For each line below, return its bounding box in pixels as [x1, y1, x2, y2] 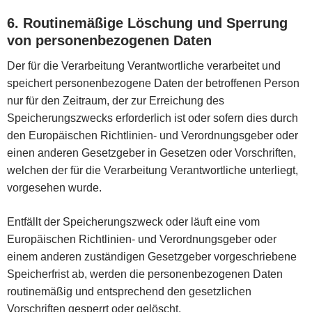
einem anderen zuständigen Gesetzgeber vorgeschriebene [7, 250, 297, 263]
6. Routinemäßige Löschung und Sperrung [7, 15, 288, 31]
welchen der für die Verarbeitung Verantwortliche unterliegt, [7, 164, 298, 176]
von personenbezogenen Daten [7, 32, 212, 48]
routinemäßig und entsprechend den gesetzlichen [7, 285, 251, 297]
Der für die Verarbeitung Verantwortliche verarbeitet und [7, 59, 281, 72]
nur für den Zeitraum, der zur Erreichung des [7, 94, 224, 107]
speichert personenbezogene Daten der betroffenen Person [7, 77, 299, 89]
